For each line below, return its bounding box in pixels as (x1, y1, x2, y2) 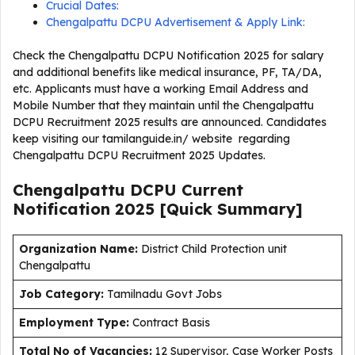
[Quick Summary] (155, 199, 303, 219)
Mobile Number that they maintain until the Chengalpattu (13, 98, 314, 113)
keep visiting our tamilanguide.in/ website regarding (13, 132, 290, 146)
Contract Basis (129, 315, 213, 330)
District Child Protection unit (138, 242, 287, 256)
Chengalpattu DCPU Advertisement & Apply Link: (46, 15, 305, 29)
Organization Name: (19, 242, 138, 256)
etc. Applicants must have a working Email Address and (13, 82, 308, 96)
